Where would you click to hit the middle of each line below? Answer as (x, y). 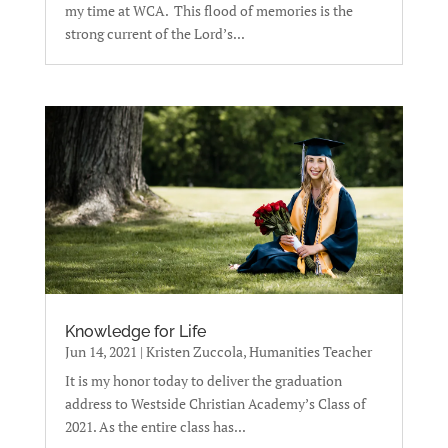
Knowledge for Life (135, 331)
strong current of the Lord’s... (154, 34)
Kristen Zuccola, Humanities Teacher (258, 351)
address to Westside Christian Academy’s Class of (215, 403)
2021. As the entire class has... (155, 426)
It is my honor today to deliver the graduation (203, 380)
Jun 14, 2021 (100, 351)
